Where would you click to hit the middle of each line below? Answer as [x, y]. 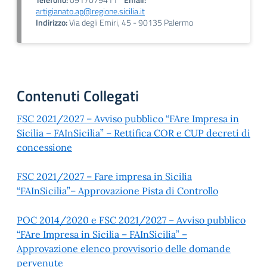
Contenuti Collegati [78, 96]
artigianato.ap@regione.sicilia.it [90, 11]
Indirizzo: [52, 23]
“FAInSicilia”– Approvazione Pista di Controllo [117, 191]
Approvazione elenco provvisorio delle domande [124, 249]
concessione [44, 147]
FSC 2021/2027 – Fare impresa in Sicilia [104, 176]
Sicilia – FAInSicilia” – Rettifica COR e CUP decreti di [133, 133]
